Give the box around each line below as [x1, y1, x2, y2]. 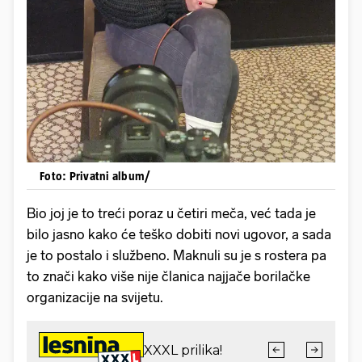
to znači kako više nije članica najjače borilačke [27, 267, 310, 284]
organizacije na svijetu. [27, 288, 166, 305]
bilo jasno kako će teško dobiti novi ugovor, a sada [27, 225, 331, 242]
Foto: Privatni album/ [40, 168, 151, 183]
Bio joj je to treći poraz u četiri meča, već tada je [27, 204, 316, 221]
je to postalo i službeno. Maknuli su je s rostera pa [27, 246, 326, 263]
